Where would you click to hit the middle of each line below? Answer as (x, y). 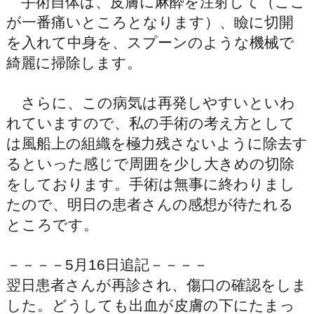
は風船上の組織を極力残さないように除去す (157, 144)
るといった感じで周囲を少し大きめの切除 (150, 164)
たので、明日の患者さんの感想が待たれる (150, 205)
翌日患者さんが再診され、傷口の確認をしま (156, 285)
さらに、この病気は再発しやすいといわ (150, 103)
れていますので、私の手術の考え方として (150, 123)
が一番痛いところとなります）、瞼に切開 (150, 22)
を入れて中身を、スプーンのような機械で (150, 43)
